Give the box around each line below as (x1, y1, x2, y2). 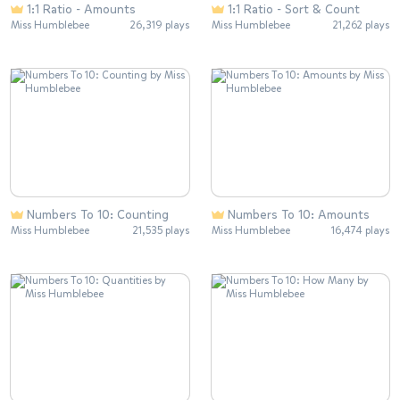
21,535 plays (132, 223, 189, 238)
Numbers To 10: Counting (27, 206, 169, 224)
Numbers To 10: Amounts (227, 206, 370, 224)
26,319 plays (129, 17, 189, 32)
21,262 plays (333, 17, 389, 32)
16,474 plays (331, 223, 389, 238)
